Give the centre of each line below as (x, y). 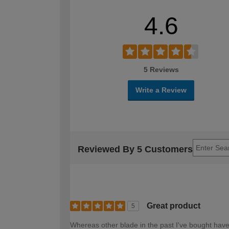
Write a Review (161, 90)
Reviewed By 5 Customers (135, 150)
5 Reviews (161, 69)
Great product (174, 205)
